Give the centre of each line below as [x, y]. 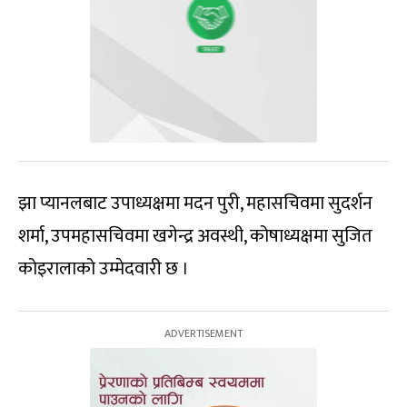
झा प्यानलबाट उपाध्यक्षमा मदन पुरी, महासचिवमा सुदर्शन [195, 203]
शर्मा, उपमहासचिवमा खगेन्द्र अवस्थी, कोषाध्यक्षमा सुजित [195, 236]
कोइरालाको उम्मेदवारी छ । [104, 268]
